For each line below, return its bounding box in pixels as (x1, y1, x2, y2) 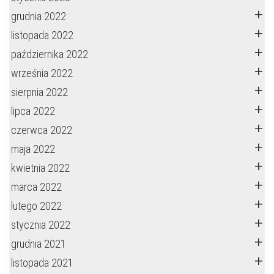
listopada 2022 (11, 29, 73, 42)
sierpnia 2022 (11, 86, 68, 98)
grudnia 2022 (11, 10, 66, 23)
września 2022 (11, 67, 73, 80)
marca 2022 (11, 180, 62, 193)
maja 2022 (11, 143, 55, 155)
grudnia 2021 (11, 237, 66, 250)
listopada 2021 (11, 256, 73, 269)
